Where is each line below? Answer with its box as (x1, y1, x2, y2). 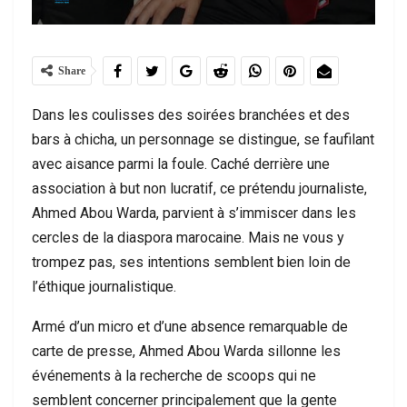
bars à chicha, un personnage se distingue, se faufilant (32, 131, 374, 148)
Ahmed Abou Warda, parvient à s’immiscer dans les (32, 204, 356, 222)
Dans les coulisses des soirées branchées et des (32, 106, 350, 124)
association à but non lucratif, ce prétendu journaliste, (32, 180, 367, 197)
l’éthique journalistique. (32, 278, 176, 295)
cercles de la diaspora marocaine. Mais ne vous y (32, 229, 344, 246)
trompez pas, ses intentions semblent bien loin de (32, 253, 351, 271)
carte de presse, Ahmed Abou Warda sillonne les (32, 342, 341, 360)
